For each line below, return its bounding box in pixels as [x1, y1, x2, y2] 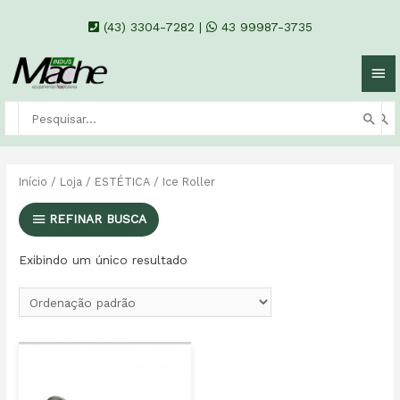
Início [19, 174, 48, 188]
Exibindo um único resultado [19, 253, 188, 268]
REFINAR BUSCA [49, 212, 147, 227]
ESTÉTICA [95, 174, 151, 188]
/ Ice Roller [150, 174, 216, 188]
